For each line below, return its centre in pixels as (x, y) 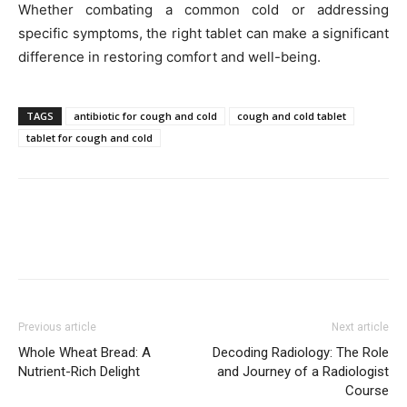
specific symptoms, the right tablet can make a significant (203, 33)
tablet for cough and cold (89, 137)
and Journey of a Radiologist (303, 371)
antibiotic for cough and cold (145, 115)
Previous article (57, 327)
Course (367, 390)
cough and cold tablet (292, 115)
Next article (360, 327)
